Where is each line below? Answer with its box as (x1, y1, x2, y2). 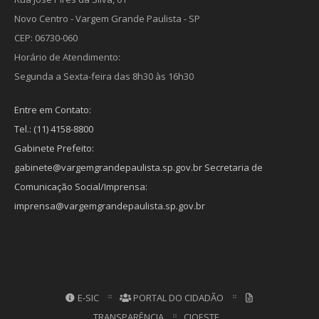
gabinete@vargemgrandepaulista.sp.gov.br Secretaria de (14, 161, 263, 174)
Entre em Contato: (14, 103, 91, 117)
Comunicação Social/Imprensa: (14, 180, 147, 194)
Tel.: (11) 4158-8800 (14, 122, 93, 136)
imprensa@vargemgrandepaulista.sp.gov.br (14, 199, 205, 213)
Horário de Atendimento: (14, 51, 120, 64)
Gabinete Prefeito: (14, 142, 94, 155)
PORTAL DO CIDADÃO (130, 291, 224, 305)
